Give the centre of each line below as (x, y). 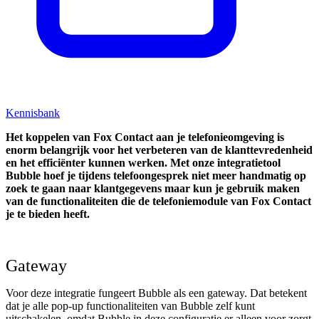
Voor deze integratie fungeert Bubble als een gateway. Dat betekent (156, 293)
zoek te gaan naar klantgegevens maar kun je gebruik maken (153, 189)
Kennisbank (33, 113)
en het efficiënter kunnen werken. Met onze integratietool (143, 163)
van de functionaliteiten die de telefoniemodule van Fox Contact (158, 202)
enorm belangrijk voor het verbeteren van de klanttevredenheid (159, 150)
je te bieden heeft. (49, 214)
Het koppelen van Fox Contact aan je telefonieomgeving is (145, 137)
